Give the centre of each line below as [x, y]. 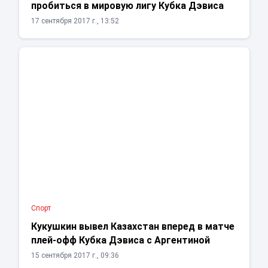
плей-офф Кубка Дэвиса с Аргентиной [120, 240]
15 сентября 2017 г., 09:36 [75, 256]
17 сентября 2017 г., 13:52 [75, 21]
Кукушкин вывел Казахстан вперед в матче [133, 227]
